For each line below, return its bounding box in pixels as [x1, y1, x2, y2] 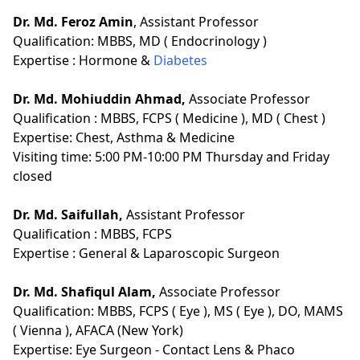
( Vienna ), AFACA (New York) [13, 321, 183, 339]
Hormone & [79, 51, 153, 69]
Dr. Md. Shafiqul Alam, [13, 282, 159, 301]
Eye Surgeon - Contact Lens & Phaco [76, 340, 295, 358]
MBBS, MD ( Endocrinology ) [97, 31, 267, 50]
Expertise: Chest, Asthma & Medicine [13, 128, 235, 146]
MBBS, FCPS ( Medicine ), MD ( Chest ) [100, 108, 325, 127]
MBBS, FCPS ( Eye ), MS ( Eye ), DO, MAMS [97, 301, 343, 320]
